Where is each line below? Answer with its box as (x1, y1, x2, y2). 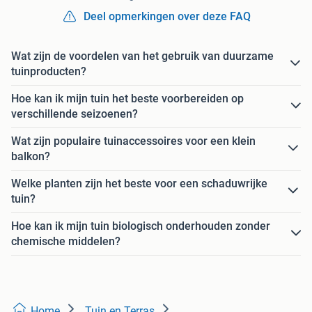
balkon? (11, 149, 50, 163)
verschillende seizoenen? (11, 107, 138, 120)
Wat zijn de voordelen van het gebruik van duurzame (11, 49, 274, 63)
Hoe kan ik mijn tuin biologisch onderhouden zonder (11, 219, 270, 233)
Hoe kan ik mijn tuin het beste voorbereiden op (11, 91, 244, 105)
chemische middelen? (11, 234, 120, 248)
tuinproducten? (11, 64, 86, 78)
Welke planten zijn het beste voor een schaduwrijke (11, 176, 267, 190)
